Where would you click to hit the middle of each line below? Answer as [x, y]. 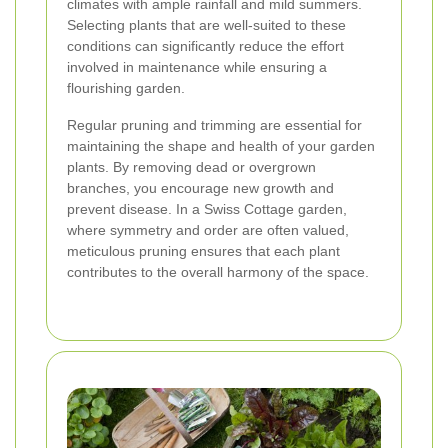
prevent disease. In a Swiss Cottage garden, [207, 209]
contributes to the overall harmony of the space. [218, 272]
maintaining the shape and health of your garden [221, 146]
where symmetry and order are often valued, [208, 230]
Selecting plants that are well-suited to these [206, 25]
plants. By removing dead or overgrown [191, 167]
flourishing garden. [126, 88]
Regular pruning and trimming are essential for [214, 125]
